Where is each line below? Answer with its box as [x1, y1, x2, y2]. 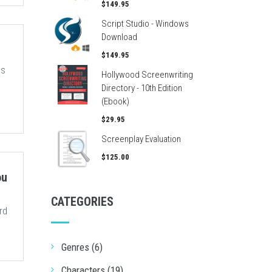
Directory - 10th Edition [101, 83, 182, 93]
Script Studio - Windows [101, 18, 189, 29]
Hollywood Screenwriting [101, 69, 193, 80]
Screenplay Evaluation [101, 134, 181, 144]
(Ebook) [101, 96, 129, 107]
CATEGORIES [50, 194, 114, 209]
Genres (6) [61, 241, 103, 253]
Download [101, 32, 137, 42]
